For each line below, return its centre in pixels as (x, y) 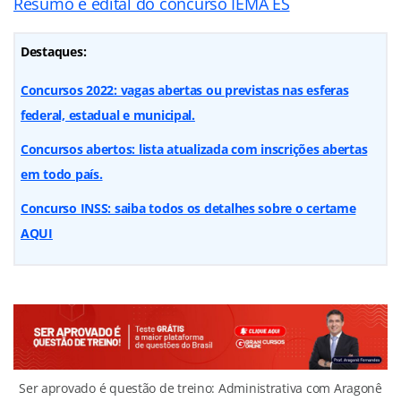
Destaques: (54, 51)
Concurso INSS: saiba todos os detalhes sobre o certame (188, 208)
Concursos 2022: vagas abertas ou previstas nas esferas (185, 90)
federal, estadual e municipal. (108, 115)
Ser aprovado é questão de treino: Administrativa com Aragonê (200, 388)
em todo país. (62, 174)
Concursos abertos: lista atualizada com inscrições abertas (194, 149)
